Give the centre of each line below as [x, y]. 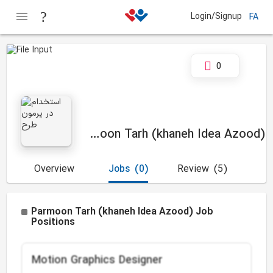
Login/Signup [217, 16]
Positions [53, 222]
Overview [55, 169]
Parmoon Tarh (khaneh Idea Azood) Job [122, 212]
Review [193, 169]
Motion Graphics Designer [97, 261]
